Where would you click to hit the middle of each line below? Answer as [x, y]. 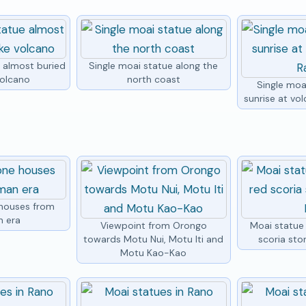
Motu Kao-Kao [154, 252]
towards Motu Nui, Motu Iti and [154, 239]
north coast [153, 79]
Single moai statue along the [154, 65]
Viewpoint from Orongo [153, 225]
